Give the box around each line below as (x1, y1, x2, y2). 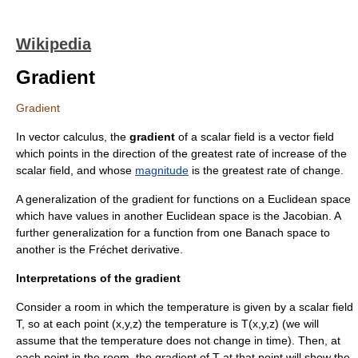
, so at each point (22, 317, 112, 330)
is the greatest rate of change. (189, 164, 344, 177)
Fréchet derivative (89, 243, 180, 256)
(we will (279, 317, 319, 330)
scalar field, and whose (16, 164, 135, 177)
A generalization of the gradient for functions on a (16, 193, 268, 205)
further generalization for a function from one (16, 226, 245, 239)
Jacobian (283, 209, 328, 222)
